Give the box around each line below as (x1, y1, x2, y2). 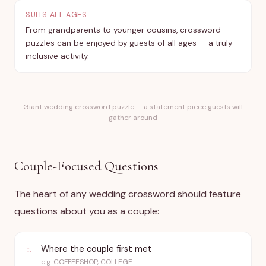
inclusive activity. (26, 51, 89, 61)
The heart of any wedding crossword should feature (14, 188, 241, 200)
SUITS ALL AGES (26, 10, 87, 20)
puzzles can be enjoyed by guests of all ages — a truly (26, 38, 232, 48)
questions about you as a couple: (14, 205, 159, 217)
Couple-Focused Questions (14, 158, 159, 174)
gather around (109, 113, 157, 122)
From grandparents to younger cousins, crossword (26, 25, 221, 35)
